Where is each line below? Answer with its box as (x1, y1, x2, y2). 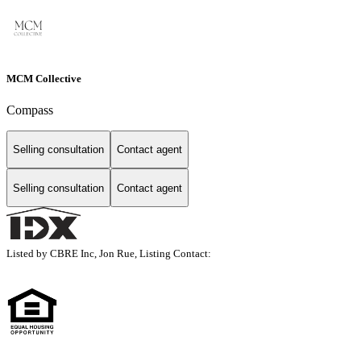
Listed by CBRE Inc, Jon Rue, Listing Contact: (6, 247, 216, 260)
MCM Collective (6, 72, 81, 85)
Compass (6, 102, 53, 117)
